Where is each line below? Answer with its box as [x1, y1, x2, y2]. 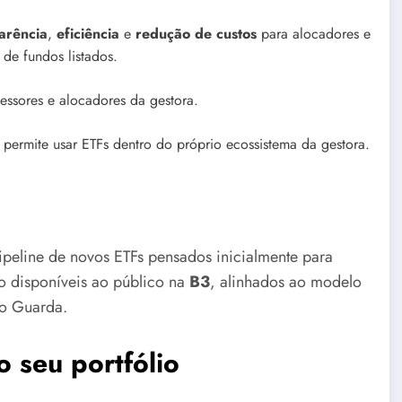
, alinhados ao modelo [210, 270, 362, 294]
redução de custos [135, 23, 257, 45]
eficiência [57, 23, 119, 45]
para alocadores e [257, 23, 371, 45]
